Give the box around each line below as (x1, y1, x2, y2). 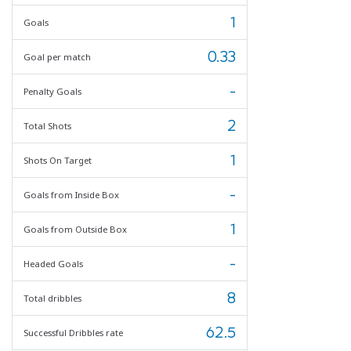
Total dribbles (24, 291, 81, 304)
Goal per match (24, 50, 91, 63)
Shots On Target (24, 154, 92, 166)
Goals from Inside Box (24, 188, 119, 201)
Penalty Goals (24, 85, 81, 97)
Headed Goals (24, 257, 83, 270)
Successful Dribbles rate (24, 326, 123, 338)
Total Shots (24, 119, 71, 132)
